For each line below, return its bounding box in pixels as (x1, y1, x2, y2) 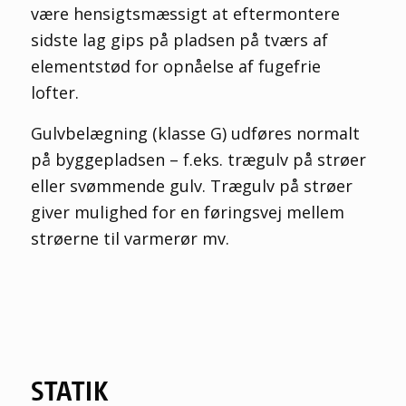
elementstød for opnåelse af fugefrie (30, 55, 321, 78)
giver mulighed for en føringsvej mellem (30, 200, 344, 223)
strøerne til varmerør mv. (30, 227, 229, 249)
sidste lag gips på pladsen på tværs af (30, 29, 328, 52)
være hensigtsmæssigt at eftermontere (30, 3, 340, 25)
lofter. (30, 82, 79, 104)
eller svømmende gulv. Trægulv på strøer (30, 174, 353, 197)
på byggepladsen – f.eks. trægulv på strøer (30, 148, 366, 170)
